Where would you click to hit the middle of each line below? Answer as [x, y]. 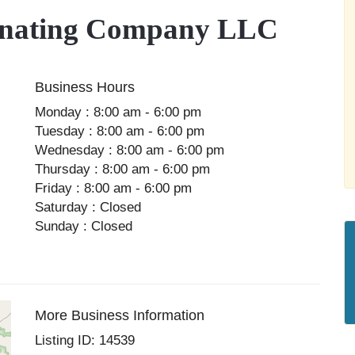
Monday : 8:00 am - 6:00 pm [118, 112]
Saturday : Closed [88, 207]
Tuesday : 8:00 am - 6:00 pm [120, 131]
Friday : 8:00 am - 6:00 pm [114, 188]
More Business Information [120, 315]
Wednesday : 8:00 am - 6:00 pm [130, 150]
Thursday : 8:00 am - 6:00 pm [123, 169]
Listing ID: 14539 [85, 340]
